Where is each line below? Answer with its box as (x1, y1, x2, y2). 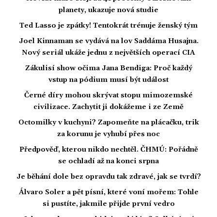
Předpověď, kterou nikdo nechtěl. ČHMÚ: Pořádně (19, 145, 198, 155)
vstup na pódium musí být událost (48, 76, 169, 85)
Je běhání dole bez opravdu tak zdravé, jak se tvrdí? (16, 172, 201, 182)
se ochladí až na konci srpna (58, 157, 159, 166)
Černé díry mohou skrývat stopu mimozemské (24, 91, 193, 100)
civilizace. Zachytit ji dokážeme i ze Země (33, 103, 184, 112)
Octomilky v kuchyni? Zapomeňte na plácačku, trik (18, 118, 199, 127)
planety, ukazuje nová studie (59, 6, 158, 15)
